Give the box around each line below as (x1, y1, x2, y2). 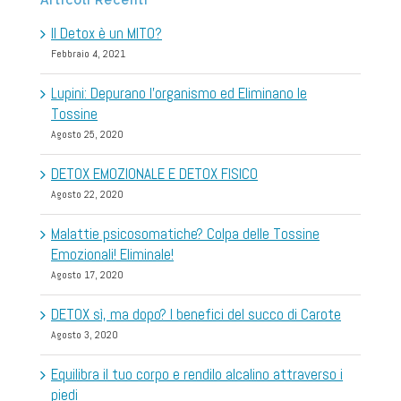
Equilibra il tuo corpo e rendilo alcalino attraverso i (51, 364, 343, 385)
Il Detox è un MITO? (51, 23, 162, 44)
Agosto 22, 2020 (51, 187, 124, 202)
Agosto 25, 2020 (51, 127, 124, 142)
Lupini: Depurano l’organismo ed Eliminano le (51, 83, 307, 104)
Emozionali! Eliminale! (51, 244, 174, 265)
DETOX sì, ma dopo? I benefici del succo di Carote (51, 304, 341, 325)
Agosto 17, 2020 (51, 268, 124, 283)
